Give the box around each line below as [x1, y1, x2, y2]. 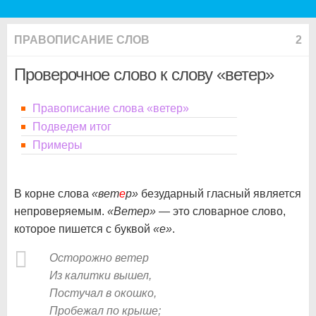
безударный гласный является [138, 188, 301, 200]
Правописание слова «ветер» [32, 102, 189, 114]
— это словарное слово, [156, 205, 286, 217]
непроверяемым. [14, 205, 107, 217]
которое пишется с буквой [14, 223, 153, 235]
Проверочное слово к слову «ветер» [14, 65, 274, 84]
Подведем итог [32, 121, 111, 133]
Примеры [32, 139, 83, 151]
